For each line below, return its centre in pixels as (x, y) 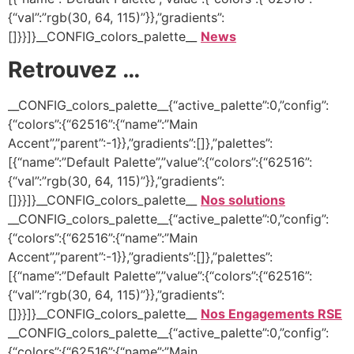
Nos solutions (243, 200)
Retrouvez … (74, 69)
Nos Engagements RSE (271, 313)
